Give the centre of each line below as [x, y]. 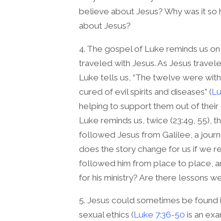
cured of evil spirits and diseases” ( [145, 92]
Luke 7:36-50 [159, 215]
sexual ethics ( [106, 215]
